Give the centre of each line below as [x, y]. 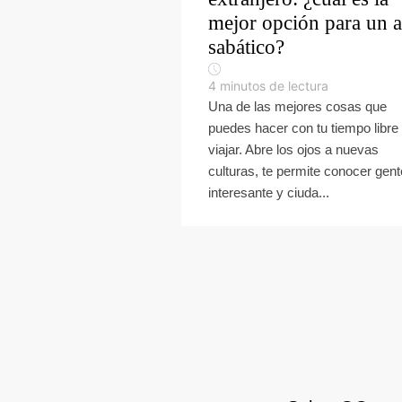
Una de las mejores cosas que [297, 106]
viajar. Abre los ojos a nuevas [293, 149]
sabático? [246, 47]
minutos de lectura [274, 86]
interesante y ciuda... [269, 192]
